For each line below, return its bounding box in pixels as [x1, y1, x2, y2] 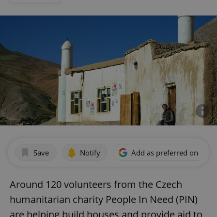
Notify [80, 147, 100, 157]
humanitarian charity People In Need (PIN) [10, 193, 198, 206]
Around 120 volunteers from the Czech [10, 178, 182, 191]
